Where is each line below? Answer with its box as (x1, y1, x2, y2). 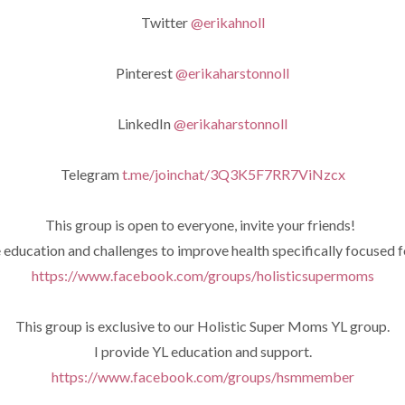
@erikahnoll (187, 14, 265, 31)
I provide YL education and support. (93, 343, 312, 360)
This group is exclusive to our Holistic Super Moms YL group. (15, 317, 390, 334)
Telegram (60, 165, 122, 183)
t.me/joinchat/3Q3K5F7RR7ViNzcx (121, 165, 345, 183)
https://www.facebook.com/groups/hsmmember (51, 368, 354, 385)
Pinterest (116, 64, 175, 81)
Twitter (140, 14, 188, 31)
